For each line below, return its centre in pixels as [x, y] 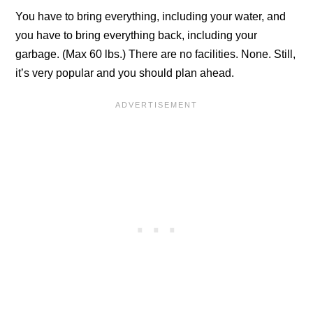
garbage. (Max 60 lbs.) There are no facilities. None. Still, [156, 54]
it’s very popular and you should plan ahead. [125, 73]
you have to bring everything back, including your [137, 35]
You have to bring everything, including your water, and [151, 16]
